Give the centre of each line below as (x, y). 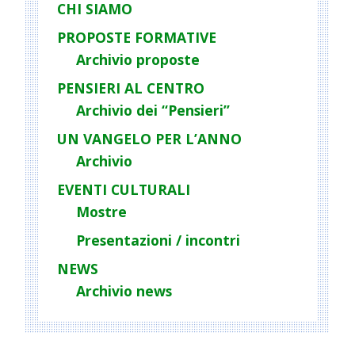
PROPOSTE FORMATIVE (137, 38)
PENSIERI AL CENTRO (131, 88)
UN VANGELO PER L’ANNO (149, 139)
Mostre (101, 212)
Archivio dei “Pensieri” (153, 111)
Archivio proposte (138, 60)
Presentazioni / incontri (158, 240)
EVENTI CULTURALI (124, 190)
